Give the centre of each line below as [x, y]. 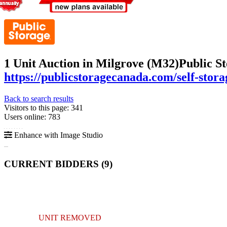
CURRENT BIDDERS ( [54, 164]
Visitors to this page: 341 [44, 107]
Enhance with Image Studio [58, 135]
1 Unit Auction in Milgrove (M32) [91, 63]
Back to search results [39, 98]
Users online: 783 [32, 117]
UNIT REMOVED [70, 218]
